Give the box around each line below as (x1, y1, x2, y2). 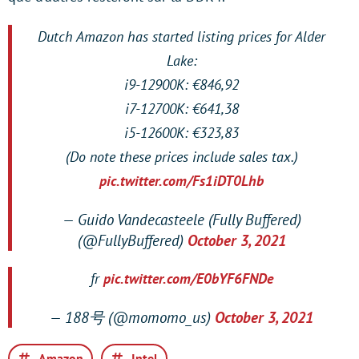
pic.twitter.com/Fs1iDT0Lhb (99, 171, 264, 190)
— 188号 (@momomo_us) (50, 308, 215, 327)
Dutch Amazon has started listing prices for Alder (38, 27, 325, 46)
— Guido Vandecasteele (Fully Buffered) (62, 210, 301, 229)
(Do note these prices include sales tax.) (65, 147, 298, 166)
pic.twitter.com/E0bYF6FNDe (103, 269, 273, 288)
